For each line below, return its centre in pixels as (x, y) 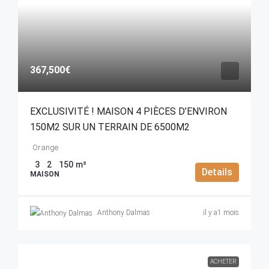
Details (217, 172)
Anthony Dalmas (124, 213)
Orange (45, 148)
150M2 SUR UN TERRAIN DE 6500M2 (110, 127)
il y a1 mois (221, 213)
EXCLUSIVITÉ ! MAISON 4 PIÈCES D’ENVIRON (128, 112)
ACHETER (223, 261)
